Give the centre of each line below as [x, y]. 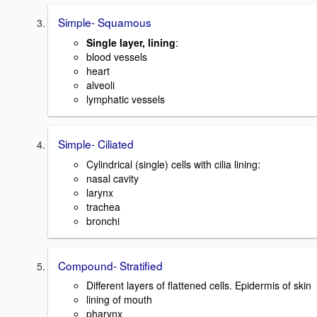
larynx [100, 192]
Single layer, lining [131, 43]
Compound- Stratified [110, 265]
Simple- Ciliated [96, 144]
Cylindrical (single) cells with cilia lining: [173, 164]
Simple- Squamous [105, 22]
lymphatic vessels [126, 99]
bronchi [103, 220]
